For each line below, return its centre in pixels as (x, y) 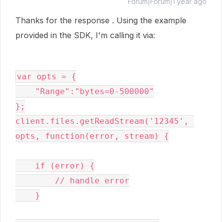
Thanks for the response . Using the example (101, 20)
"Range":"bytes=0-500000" (95, 91)
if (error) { (25, 166)
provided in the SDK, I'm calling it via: (85, 35)
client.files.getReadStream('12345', (102, 121)
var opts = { (47, 77)
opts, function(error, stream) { (92, 136)
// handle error (35, 181)
